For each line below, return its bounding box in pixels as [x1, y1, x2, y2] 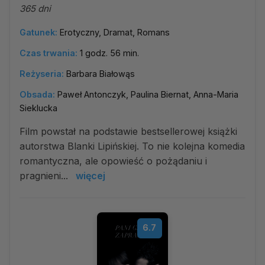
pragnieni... [20, 170, 71, 182]
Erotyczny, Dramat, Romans [60, 27, 170, 37]
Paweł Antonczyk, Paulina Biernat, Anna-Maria [57, 89, 238, 99]
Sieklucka [20, 103, 57, 113]
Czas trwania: [20, 48, 77, 58]
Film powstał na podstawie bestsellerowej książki [20, 125, 237, 137]
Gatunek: [20, 27, 57, 37]
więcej [76, 170, 105, 182]
